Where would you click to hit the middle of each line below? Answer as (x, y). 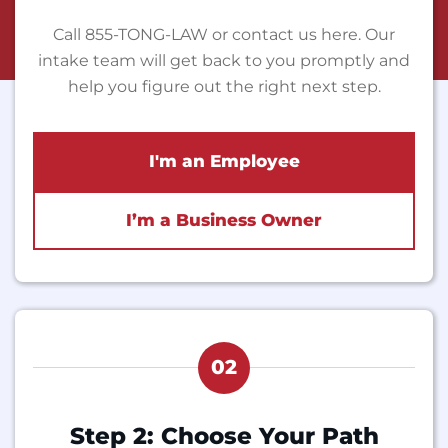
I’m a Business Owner (224, 219)
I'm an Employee (224, 160)
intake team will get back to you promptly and (224, 60)
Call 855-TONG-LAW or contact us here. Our (224, 34)
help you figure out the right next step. (224, 86)
